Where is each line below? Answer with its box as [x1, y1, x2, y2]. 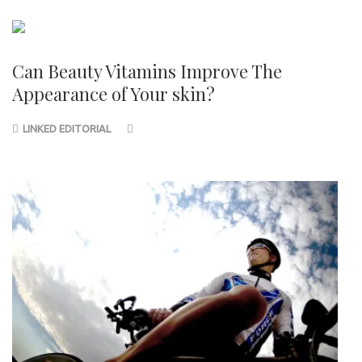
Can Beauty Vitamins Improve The [12, 59, 282, 84]
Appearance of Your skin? [12, 82, 215, 107]
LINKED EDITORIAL [23, 123, 111, 135]
